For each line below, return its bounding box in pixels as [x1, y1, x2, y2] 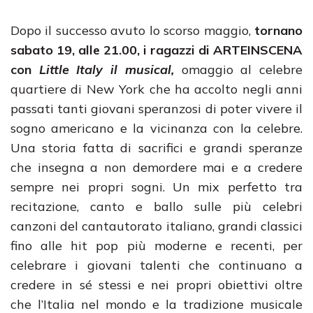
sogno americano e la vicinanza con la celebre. [10, 120, 303, 136]
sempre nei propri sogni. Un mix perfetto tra [10, 179, 303, 195]
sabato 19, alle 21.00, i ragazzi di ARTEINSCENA [10, 42, 303, 58]
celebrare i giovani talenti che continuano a [10, 257, 303, 273]
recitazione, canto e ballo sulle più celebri [10, 198, 303, 214]
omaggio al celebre [173, 61, 303, 78]
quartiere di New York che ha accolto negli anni [10, 81, 303, 97]
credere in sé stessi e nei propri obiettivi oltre [10, 277, 303, 293]
